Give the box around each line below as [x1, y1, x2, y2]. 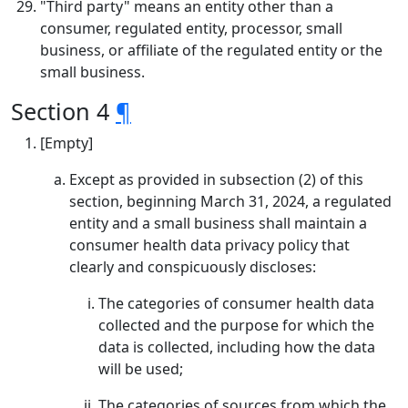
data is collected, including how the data [98, 337, 375, 357]
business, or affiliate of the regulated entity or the [40, 40, 382, 60]
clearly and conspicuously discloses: [69, 257, 316, 277]
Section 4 [11, 96, 116, 127]
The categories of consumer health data [98, 293, 374, 313]
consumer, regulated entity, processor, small [40, 18, 342, 38]
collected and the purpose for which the [98, 315, 374, 335]
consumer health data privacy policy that [69, 235, 350, 255]
